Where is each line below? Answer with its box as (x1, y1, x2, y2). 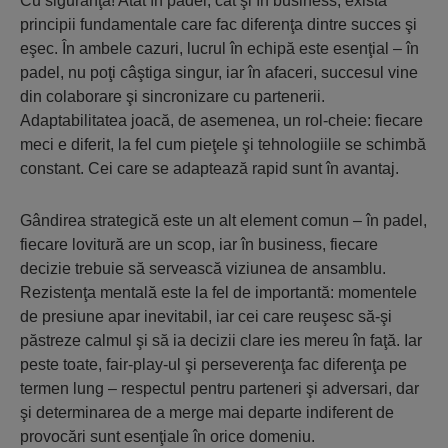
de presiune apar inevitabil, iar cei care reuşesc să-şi (20, 307, 392, 325)
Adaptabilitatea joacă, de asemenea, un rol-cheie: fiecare (20, 111, 423, 129)
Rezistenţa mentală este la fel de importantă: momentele (20, 283, 417, 301)
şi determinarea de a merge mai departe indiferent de (20, 403, 394, 421)
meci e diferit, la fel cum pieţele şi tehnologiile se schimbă (20, 135, 426, 153)
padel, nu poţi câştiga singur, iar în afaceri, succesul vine (20, 63, 418, 81)
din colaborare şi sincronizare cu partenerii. (20, 87, 325, 105)
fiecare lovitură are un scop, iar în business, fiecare (20, 235, 378, 253)
